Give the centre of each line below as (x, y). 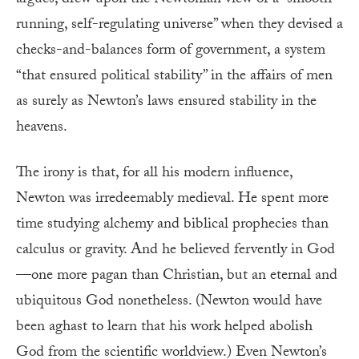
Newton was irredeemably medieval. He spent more (172, 199)
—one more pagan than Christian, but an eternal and (177, 276)
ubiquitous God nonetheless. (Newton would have (169, 302)
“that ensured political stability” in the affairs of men (174, 77)
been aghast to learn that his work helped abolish (164, 327)
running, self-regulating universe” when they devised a (179, 25)
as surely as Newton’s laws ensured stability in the (166, 102)
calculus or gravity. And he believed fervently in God (175, 250)
